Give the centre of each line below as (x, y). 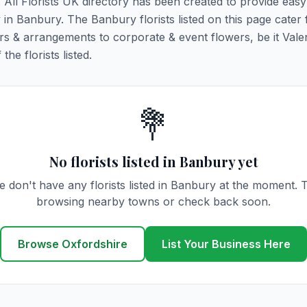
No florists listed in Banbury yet (153, 161)
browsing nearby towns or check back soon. (153, 201)
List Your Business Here (226, 244)
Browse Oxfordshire (73, 244)
